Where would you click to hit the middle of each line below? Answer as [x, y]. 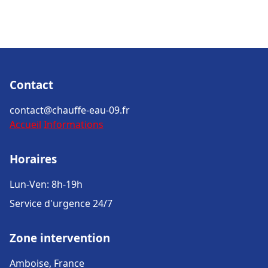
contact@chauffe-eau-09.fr [70, 110]
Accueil [25, 124]
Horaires [33, 159]
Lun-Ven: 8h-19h [46, 184]
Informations [74, 124]
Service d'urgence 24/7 [61, 203]
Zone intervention [60, 238]
